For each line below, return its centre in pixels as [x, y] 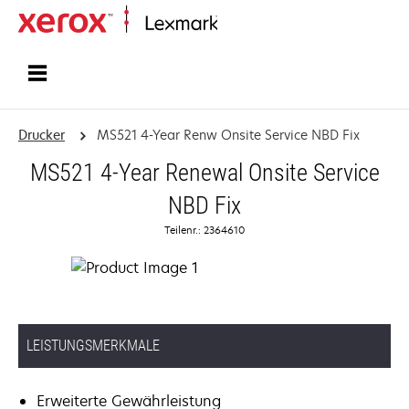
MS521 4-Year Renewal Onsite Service [204, 173]
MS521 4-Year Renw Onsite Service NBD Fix [228, 135]
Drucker [42, 135]
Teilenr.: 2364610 [204, 230]
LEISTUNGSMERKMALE [93, 346]
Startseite [241, 24]
